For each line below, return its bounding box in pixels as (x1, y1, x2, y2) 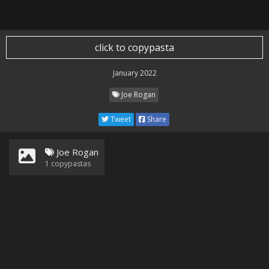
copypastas (49, 159, 91, 169)
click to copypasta (95, 41, 174, 54)
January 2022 (112, 68, 157, 78)
